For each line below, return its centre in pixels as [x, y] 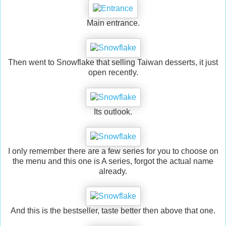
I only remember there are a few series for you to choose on [113, 151]
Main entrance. [113, 23]
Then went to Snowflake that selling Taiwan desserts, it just [113, 62]
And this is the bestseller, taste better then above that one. [113, 210]
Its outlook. [113, 111]
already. [113, 171]
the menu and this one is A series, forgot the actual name [113, 161]
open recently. [113, 72]
